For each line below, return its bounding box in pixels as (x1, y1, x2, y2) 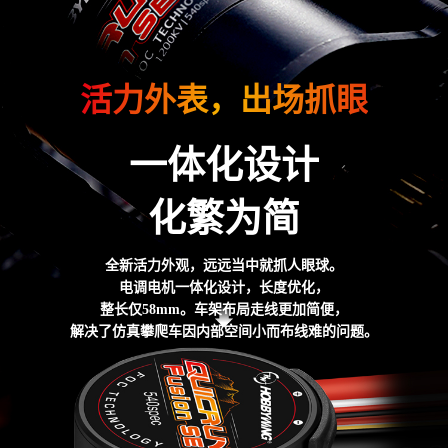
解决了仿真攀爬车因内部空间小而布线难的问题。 (70, 324, 378, 340)
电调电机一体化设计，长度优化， (119, 280, 329, 296)
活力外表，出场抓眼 (80, 82, 368, 119)
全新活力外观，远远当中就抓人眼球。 (105, 258, 343, 274)
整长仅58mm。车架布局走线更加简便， (100, 302, 348, 318)
